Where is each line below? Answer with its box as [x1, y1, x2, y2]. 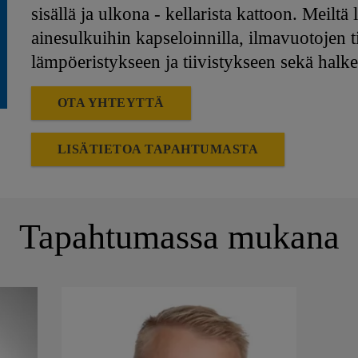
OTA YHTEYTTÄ [57, 96, 165, 109]
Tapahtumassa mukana [18, 217, 340, 257]
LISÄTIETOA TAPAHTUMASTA [57, 142, 259, 156]
